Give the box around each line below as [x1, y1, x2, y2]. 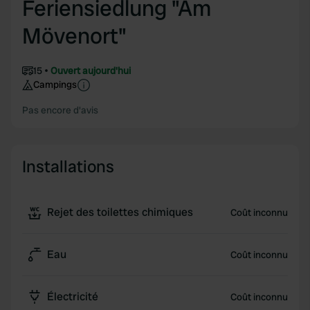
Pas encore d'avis [22, 104, 98, 116]
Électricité [47, 289, 98, 304]
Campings [33, 78, 77, 91]
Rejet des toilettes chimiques [47, 205, 193, 219]
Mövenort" [22, 21, 127, 51]
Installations [22, 156, 114, 177]
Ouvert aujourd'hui [51, 64, 131, 77]
